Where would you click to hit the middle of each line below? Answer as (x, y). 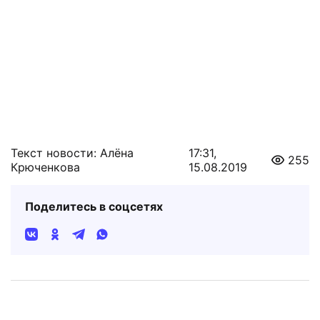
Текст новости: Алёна (72, 152)
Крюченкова (45, 167)
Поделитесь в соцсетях (94, 206)
